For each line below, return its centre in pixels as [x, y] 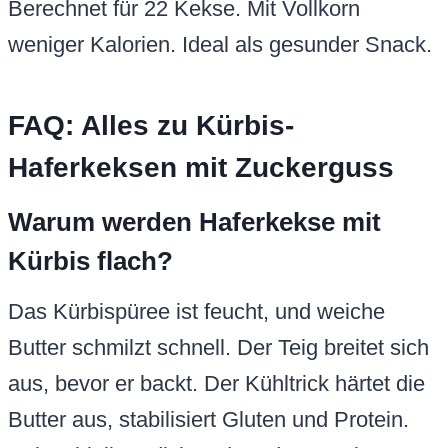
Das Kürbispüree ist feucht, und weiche [196, 312]
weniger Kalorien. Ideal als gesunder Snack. [220, 45]
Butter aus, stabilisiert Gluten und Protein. [208, 420]
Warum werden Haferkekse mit [194, 222]
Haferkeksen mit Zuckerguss [201, 168]
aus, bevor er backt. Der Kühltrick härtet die [216, 384]
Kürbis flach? [90, 261]
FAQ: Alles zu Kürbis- [151, 126]
